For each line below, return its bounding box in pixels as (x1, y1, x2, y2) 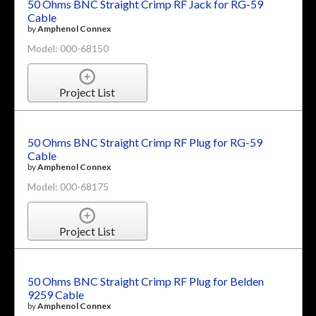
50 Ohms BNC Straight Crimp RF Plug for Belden (27, 274, 264, 288)
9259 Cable (27, 287, 84, 301)
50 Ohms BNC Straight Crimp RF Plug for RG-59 (27, 135, 262, 150)
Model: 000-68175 (27, 181, 109, 193)
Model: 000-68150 (27, 42, 109, 54)
